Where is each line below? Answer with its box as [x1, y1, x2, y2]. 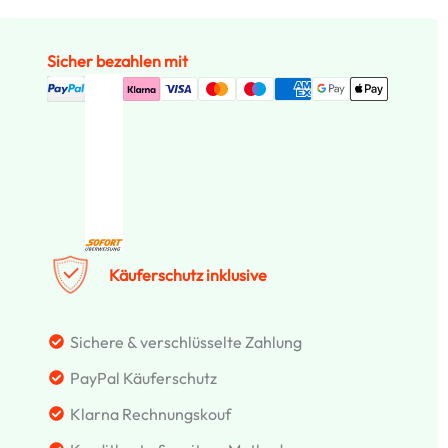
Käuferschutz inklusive [109, 265, 268, 286]
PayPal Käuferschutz [70, 367, 218, 388]
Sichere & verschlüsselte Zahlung [70, 331, 303, 352]
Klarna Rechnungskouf [70, 403, 232, 424]
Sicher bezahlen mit [46, 50, 188, 71]
